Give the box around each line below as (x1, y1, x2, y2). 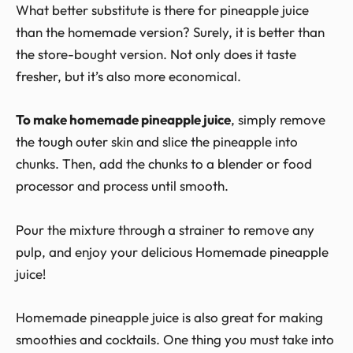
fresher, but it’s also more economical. (16, 68, 241, 85)
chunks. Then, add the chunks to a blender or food (16, 155, 312, 173)
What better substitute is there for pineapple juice (16, 2, 309, 19)
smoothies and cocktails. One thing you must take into (16, 330, 334, 347)
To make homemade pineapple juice (16, 111, 231, 128)
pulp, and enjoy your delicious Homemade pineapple (16, 243, 329, 260)
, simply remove (231, 111, 325, 128)
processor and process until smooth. (16, 177, 229, 195)
